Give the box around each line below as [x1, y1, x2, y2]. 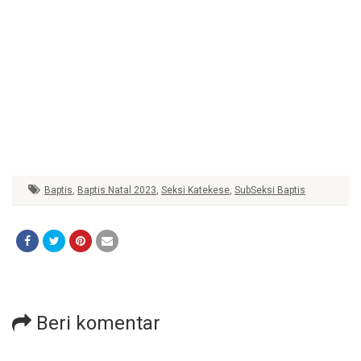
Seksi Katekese [161, 184, 230, 196]
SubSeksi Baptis [234, 184, 305, 196]
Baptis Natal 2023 [77, 184, 156, 196]
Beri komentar [31, 311, 160, 334]
